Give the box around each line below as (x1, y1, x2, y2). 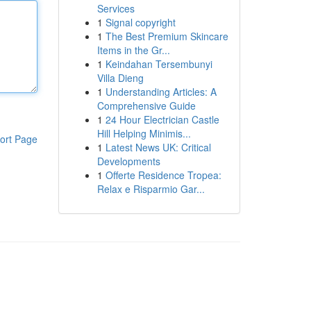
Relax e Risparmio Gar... (96, 182, 205, 196)
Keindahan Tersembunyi (105, 57, 212, 71)
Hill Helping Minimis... (96, 126, 191, 140)
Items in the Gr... (96, 43, 170, 57)
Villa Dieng (96, 71, 144, 85)
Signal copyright (105, 15, 176, 29)
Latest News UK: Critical (105, 140, 211, 154)
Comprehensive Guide (96, 99, 196, 112)
